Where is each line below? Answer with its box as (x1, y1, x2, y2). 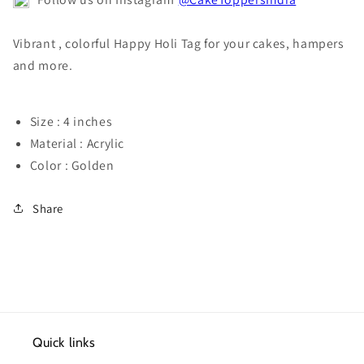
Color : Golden (29, 157, 118, 175)
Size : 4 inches (29, 113, 113, 131)
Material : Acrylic (29, 135, 125, 153)
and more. (12, 56, 73, 74)
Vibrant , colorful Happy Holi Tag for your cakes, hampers (12, 34, 344, 52)
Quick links (32, 334, 96, 350)
